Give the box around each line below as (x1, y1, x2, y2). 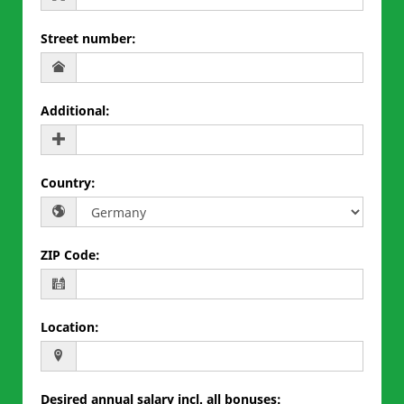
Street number (41, 30, 132, 47)
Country (41, 174, 91, 191)
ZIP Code (41, 246, 96, 263)
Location (41, 318, 95, 335)
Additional (41, 102, 106, 119)
